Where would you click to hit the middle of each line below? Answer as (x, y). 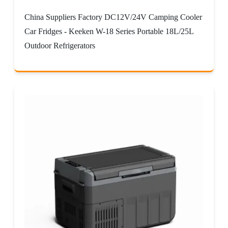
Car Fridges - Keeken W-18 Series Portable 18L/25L (109, 31)
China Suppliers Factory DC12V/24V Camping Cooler (113, 17)
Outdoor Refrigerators (60, 45)
